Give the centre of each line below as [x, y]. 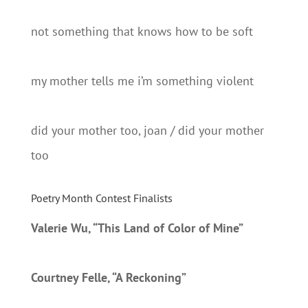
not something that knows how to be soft [142, 31]
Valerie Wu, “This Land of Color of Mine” [137, 228]
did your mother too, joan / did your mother [147, 130]
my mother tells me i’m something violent [142, 81]
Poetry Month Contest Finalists [101, 198]
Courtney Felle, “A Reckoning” [108, 277]
